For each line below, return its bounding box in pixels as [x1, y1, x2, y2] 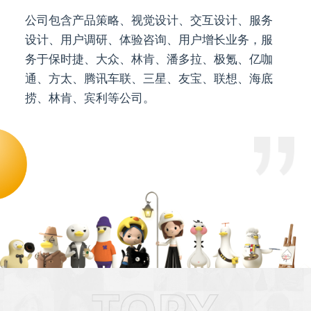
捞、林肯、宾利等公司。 [24, 92, 155, 106]
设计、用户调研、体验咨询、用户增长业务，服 [24, 33, 273, 47]
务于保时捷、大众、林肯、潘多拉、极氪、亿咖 [24, 53, 273, 67]
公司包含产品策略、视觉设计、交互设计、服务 [24, 14, 273, 28]
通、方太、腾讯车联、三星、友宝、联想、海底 [24, 72, 273, 86]
